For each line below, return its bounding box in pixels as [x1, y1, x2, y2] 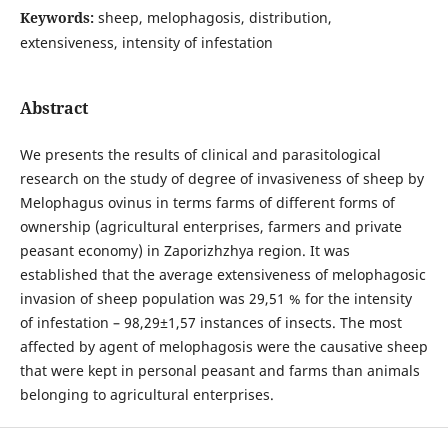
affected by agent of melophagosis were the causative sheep [19, 336, 428, 356]
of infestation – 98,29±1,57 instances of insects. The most [19, 312, 402, 332]
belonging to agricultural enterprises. [19, 384, 274, 404]
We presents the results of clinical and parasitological [19, 144, 381, 164]
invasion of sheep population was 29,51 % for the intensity [19, 288, 412, 308]
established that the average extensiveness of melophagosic [19, 264, 426, 284]
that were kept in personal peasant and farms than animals [19, 360, 420, 380]
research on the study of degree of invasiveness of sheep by [19, 168, 424, 188]
